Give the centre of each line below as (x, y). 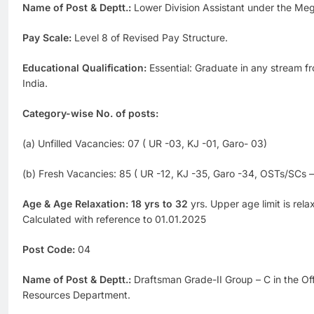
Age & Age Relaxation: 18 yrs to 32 (105, 204)
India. (35, 83)
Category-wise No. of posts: (90, 114)
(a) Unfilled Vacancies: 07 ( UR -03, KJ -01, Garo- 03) (145, 144)
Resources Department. (76, 295)
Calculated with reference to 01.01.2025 (114, 219)
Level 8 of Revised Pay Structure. (150, 38)
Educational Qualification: (86, 68)
